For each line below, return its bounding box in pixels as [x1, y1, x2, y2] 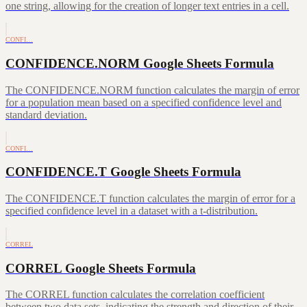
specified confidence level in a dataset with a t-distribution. [5, 205, 258, 217]
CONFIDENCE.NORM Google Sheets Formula [5, 56, 274, 71]
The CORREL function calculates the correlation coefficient [5, 288, 265, 301]
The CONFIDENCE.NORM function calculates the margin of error [5, 84, 299, 96]
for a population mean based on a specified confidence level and [5, 96, 282, 108]
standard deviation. [5, 108, 87, 121]
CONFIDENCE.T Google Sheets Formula [5, 164, 241, 180]
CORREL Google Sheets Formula [5, 260, 196, 275]
